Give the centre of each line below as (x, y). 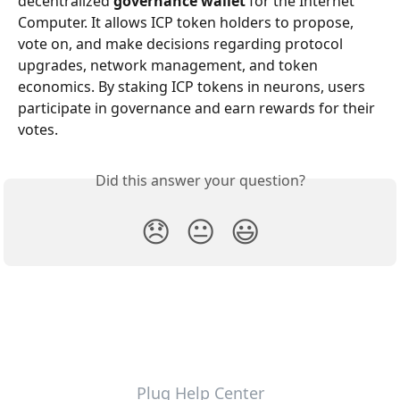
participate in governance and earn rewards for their (198, 108)
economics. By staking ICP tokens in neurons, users (193, 87)
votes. (38, 129)
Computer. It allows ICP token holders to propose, (187, 22)
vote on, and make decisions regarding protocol (182, 44)
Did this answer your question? (200, 180)
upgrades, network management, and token (170, 65)
